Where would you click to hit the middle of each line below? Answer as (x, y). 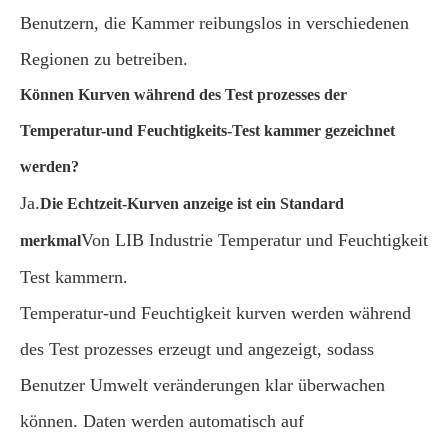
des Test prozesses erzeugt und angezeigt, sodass (197, 349)
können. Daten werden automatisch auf (162, 421)
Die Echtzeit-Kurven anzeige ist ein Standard (192, 203)
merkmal (50, 240)
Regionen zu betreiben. (104, 59)
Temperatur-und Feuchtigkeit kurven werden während (215, 313)
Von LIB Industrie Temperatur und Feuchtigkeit (254, 240)
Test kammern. (74, 277)
